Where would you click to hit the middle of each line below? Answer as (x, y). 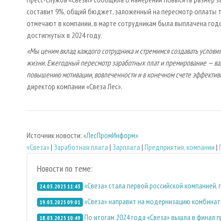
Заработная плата (81, 147)
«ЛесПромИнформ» (111, 135)
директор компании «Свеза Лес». (74, 87)
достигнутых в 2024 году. (64, 35)
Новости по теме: (65, 168)
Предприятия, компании (180, 147)
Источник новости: (55, 135)
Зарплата (126, 147)
